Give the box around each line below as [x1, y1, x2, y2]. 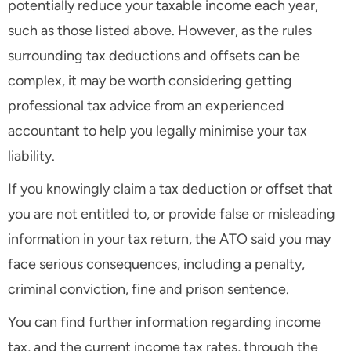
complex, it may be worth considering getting [8, 72, 292, 90]
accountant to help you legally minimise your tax [8, 122, 307, 140]
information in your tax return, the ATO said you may [8, 230, 331, 248]
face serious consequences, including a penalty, [8, 255, 305, 273]
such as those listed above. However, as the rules [8, 22, 312, 40]
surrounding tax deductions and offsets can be [8, 47, 300, 65]
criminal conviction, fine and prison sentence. [8, 280, 289, 299]
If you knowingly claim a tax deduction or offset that [8, 180, 333, 198]
